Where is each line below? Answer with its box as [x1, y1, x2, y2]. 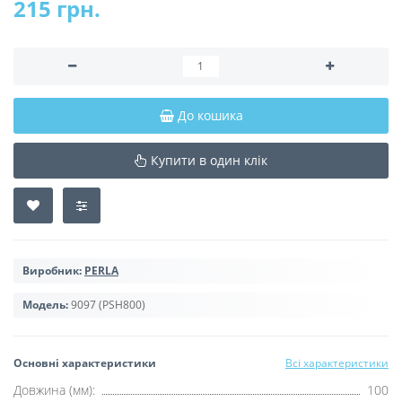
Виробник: [22, 262, 82, 278]
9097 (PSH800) [71, 296, 145, 312]
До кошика [177, 106, 243, 124]
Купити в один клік [151, 151, 267, 169]
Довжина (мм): [13, 380, 95, 398]
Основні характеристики [13, 354, 156, 371]
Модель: [22, 296, 68, 312]
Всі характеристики [285, 354, 389, 371]
